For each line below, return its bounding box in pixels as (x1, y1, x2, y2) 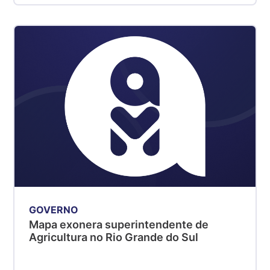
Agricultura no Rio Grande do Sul (29, 230, 199, 243)
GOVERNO (29, 203, 79, 216)
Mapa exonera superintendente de (29, 218, 209, 231)
